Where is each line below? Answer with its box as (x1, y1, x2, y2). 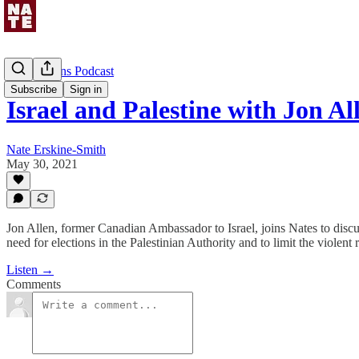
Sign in (70, 83, 102, 95)
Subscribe (10, 83, 57, 95)
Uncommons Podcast (6, 64, 114, 78)
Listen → (6, 263, 54, 276)
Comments (6, 277, 61, 291)
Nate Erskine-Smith (6, 142, 106, 156)
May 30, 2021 (6, 156, 78, 171)
